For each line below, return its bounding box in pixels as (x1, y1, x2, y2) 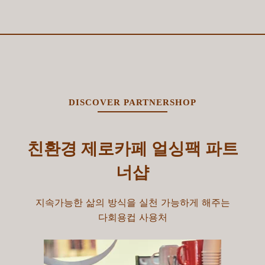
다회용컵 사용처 (98, 211, 167, 224)
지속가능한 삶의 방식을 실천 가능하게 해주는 (35, 196, 230, 209)
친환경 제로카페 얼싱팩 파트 (27, 137, 238, 160)
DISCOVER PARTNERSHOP (69, 98, 196, 108)
